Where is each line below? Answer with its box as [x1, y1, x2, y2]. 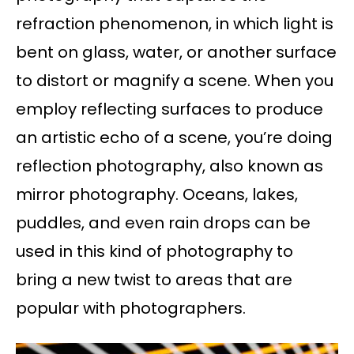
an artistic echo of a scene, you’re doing [16, 126, 333, 149]
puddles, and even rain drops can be [16, 212, 311, 235]
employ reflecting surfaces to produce [16, 98, 323, 121]
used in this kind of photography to [16, 240, 293, 263]
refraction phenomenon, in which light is [16, 13, 333, 36]
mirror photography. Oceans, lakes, [16, 183, 298, 206]
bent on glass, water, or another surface [16, 41, 337, 64]
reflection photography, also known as [16, 155, 323, 178]
